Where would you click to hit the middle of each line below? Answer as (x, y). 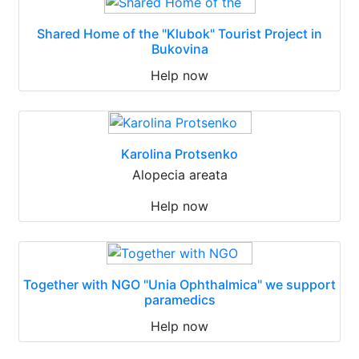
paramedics (179, 300)
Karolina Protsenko (179, 154)
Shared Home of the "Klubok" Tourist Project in (179, 34)
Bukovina (179, 49)
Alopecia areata (179, 175)
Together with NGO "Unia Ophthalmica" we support (179, 284)
